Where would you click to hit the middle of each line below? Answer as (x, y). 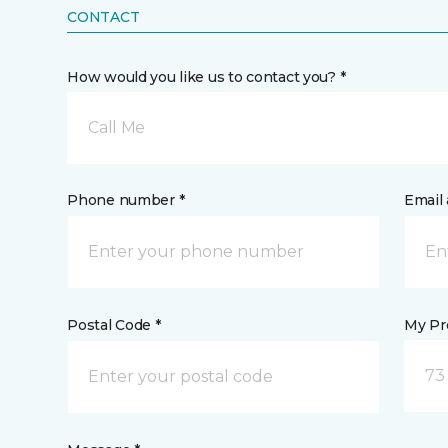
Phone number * (126, 200)
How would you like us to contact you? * (206, 77)
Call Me (116, 127)
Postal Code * (114, 325)
